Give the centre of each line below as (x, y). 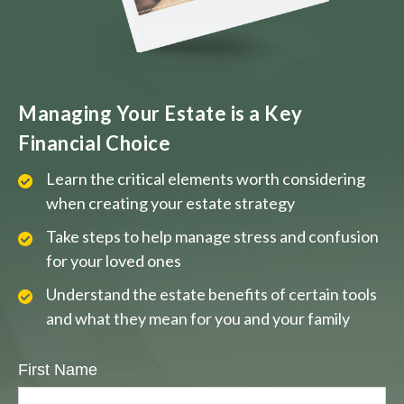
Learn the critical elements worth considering (206, 179)
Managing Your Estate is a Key (161, 114)
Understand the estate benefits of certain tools (211, 294)
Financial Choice (94, 143)
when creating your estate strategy (170, 203)
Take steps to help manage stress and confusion (212, 237)
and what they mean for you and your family (198, 319)
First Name (58, 370)
